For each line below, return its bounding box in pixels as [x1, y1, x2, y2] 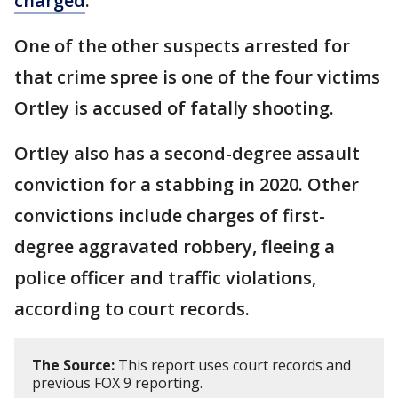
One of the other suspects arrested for [14, 34, 350, 58]
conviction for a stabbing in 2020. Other [14, 172, 359, 196]
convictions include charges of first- [14, 203, 325, 227]
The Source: [32, 355, 115, 375]
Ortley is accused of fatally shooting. [14, 96, 338, 120]
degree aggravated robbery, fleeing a [14, 235, 335, 259]
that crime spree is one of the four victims [14, 65, 380, 89]
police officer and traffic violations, [14, 266, 316, 290]
